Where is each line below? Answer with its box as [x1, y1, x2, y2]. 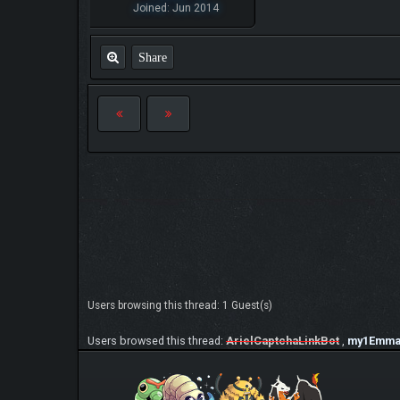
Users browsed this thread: [87, 333, 226, 347]
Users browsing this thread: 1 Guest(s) [87, 298, 272, 312]
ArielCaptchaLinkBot [226, 333, 339, 347]
